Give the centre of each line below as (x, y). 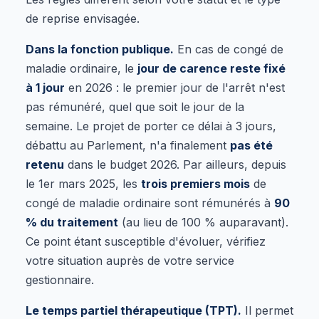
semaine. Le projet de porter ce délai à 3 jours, (151, 126)
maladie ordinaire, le (82, 68)
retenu (45, 164)
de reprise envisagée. (83, 18)
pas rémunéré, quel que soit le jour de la (135, 106)
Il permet (267, 310)
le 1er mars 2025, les (83, 183)
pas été (251, 145)
